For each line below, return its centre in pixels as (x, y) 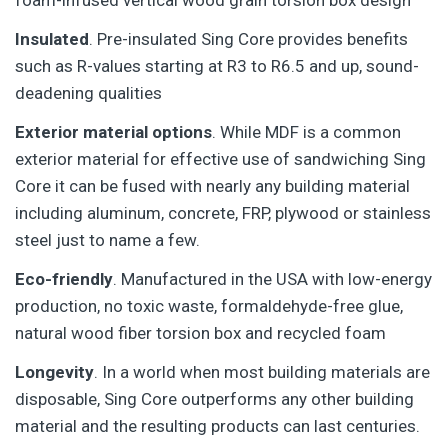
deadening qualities (88, 93)
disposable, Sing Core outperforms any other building (214, 399)
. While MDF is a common (306, 132)
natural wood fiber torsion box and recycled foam (200, 333)
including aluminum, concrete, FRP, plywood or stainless (223, 213)
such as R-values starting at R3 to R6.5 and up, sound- (217, 66)
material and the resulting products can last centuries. (217, 426)
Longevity (54, 372)
